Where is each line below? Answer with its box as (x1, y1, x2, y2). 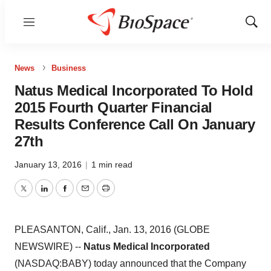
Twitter (22, 190, 51, 201)
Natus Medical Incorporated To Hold (15, 82, 253, 99)
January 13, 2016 (15, 160, 84, 169)
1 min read (91, 160, 132, 169)
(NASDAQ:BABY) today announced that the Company (15, 258, 246, 269)
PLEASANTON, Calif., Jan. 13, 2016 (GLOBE (15, 224, 210, 235)
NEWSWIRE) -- (15, 241, 83, 252)
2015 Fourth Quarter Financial (15, 99, 212, 116)
